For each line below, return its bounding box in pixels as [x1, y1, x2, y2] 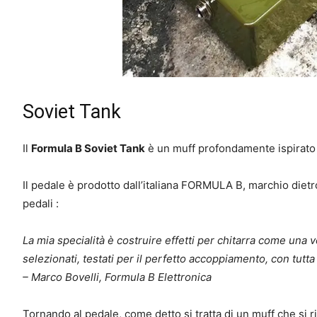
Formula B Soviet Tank [31, 142, 145, 155]
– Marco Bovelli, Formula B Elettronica [23, 270, 212, 284]
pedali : [23, 197, 59, 210]
